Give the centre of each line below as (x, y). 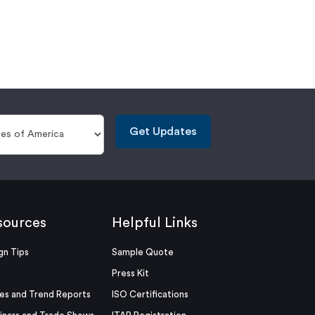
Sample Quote (142, 252)
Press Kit (130, 273)
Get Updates (163, 131)
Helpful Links (154, 223)
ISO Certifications (150, 294)
